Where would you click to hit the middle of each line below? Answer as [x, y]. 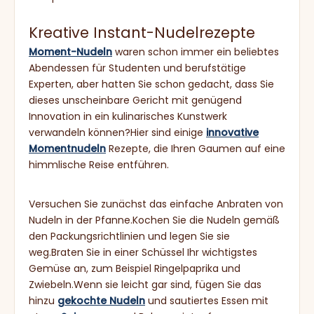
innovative [232, 132]
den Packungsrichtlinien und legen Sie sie [129, 236]
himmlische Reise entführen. [99, 165]
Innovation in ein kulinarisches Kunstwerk [128, 116]
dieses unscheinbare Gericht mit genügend [135, 100]
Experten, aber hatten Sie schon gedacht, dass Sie [151, 84]
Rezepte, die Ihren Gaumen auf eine [196, 149]
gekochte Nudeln [101, 301]
